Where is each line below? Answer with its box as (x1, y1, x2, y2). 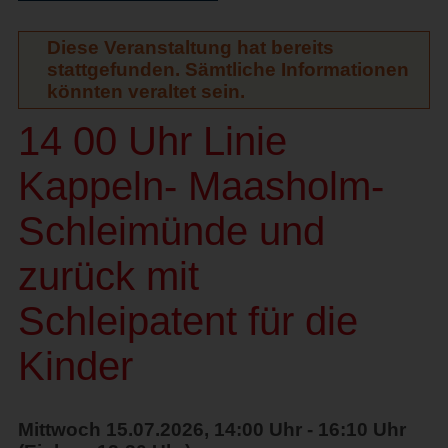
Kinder (17, 343, 133, 388)
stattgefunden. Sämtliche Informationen (46, 58, 409, 80)
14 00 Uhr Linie (17, 118, 287, 163)
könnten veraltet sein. (46, 80, 245, 102)
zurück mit (17, 253, 199, 298)
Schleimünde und (17, 208, 325, 253)
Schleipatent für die (17, 298, 358, 343)
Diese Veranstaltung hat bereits (46, 36, 334, 58)
